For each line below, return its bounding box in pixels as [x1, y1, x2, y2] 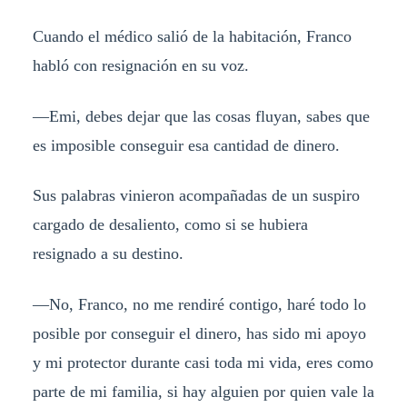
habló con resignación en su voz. [32, 55, 253, 74]
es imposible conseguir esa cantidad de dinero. [32, 135, 340, 154]
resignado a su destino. [32, 244, 184, 263]
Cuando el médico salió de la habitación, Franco [32, 26, 352, 45]
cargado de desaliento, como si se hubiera [32, 215, 308, 234]
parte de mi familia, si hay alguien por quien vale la [32, 382, 374, 402]
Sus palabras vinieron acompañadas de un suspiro [32, 186, 360, 205]
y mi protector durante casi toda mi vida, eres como [32, 353, 373, 372]
